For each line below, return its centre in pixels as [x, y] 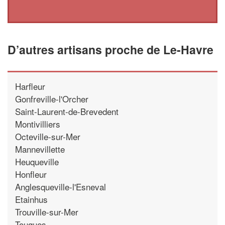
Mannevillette [40, 149]
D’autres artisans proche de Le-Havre [110, 49]
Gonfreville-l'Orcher [52, 98]
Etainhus [31, 199]
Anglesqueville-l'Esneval [61, 186]
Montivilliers [38, 124]
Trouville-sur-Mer [47, 211]
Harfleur [30, 86]
